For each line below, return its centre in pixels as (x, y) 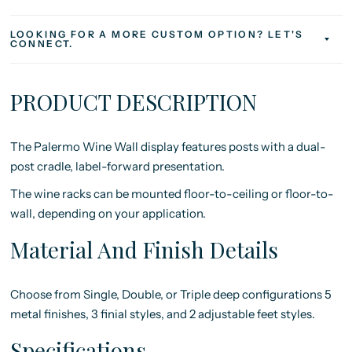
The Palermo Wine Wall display (95, 147)
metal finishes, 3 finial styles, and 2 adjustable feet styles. (163, 314)
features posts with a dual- (253, 147)
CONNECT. (42, 44)
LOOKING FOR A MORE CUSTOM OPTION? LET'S (157, 34)
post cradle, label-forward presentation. (117, 166)
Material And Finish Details (144, 249)
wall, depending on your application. (110, 213)
